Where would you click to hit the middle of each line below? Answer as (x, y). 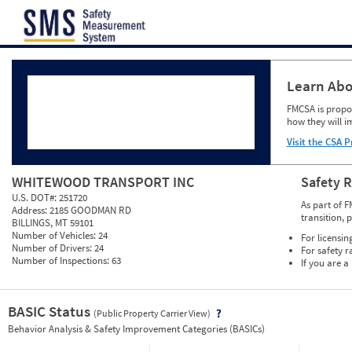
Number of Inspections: (62, 261)
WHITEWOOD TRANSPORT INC (103, 182)
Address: (31, 211)
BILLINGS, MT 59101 (53, 223)
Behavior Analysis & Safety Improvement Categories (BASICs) (136, 329)
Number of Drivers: (53, 248)
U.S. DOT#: (35, 198)
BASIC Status (51, 312)
